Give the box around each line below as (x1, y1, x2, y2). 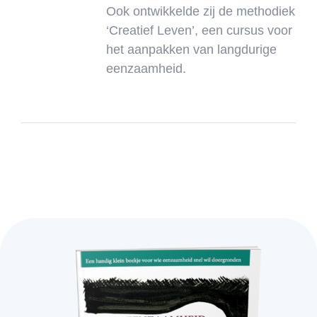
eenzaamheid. (106, 61, 186, 76)
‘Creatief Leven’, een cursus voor (106, 23, 292, 38)
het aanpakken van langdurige (106, 42, 277, 57)
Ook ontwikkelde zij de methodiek (106, 4, 295, 18)
